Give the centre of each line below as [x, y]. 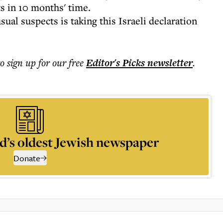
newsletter [169, 63]
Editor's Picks [115, 63]
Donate [27, 158]
